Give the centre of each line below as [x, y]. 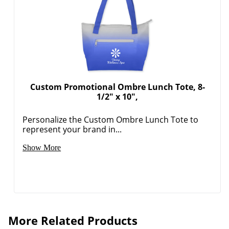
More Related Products [73, 220]
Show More [42, 147]
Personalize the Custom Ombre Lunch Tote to [111, 119]
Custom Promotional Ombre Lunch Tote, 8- [117, 87]
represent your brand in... [72, 129]
